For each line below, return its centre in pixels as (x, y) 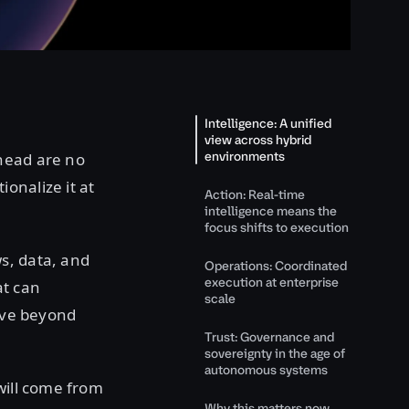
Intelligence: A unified (268, 123)
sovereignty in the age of (275, 353)
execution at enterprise (272, 282)
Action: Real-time (255, 194)
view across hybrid (258, 140)
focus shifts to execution (277, 227)
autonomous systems (266, 370)
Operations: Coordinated (276, 266)
